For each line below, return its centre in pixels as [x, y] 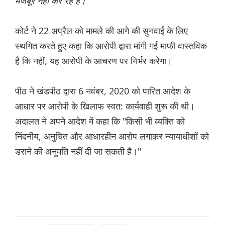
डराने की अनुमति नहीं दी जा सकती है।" [78, 151]
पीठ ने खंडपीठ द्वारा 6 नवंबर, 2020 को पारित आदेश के [103, 91]
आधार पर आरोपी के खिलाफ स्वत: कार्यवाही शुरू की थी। [105, 106]
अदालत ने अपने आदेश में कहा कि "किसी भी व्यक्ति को [100, 121]
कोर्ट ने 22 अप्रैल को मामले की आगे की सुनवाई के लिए [101, 31]
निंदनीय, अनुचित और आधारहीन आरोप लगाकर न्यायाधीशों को [112, 136]
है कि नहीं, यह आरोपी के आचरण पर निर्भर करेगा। [94, 61]
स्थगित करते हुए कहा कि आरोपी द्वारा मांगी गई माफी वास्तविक [111, 46]
